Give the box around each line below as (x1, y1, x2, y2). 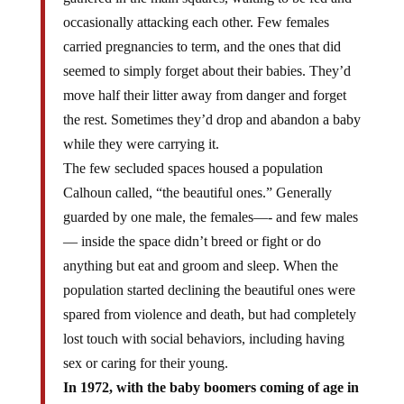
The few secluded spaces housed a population (62, 160, 323, 176)
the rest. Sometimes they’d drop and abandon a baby (62, 111, 361, 127)
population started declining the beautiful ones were (62, 281, 355, 298)
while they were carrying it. (62, 135, 219, 151)
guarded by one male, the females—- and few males (62, 208, 358, 225)
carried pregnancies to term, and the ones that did (62, 38, 341, 54)
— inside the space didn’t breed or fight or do (62, 233, 321, 249)
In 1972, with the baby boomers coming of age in (62, 379, 359, 395)
